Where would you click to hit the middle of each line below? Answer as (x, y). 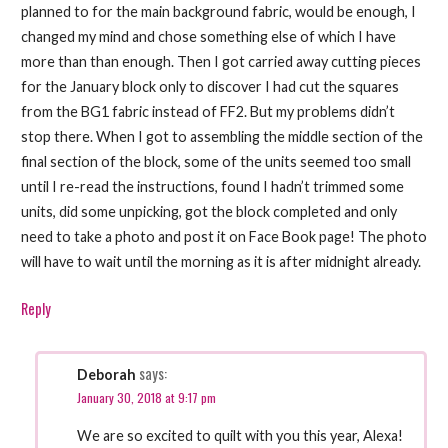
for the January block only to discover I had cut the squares (209, 87)
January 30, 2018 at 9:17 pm (147, 398)
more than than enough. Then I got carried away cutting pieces (220, 62)
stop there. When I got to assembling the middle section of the (221, 137)
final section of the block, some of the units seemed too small (215, 162)
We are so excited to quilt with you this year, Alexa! (240, 436)
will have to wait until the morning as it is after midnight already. (220, 262)
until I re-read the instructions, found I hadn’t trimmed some (212, 187)
